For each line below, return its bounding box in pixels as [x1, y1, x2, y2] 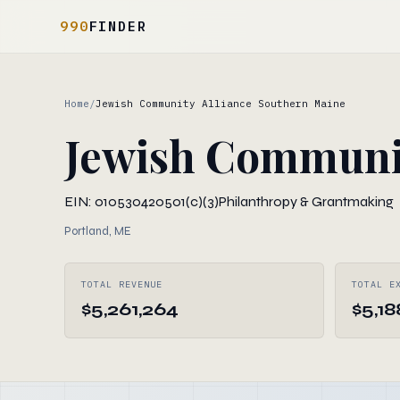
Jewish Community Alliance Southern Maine [96, 97, 346, 110]
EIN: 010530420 [64, 193, 164, 210]
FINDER [88, 17, 147, 35]
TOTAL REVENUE [81, 279, 162, 290]
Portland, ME [64, 224, 131, 238]
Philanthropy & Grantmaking [219, 193, 394, 210]
